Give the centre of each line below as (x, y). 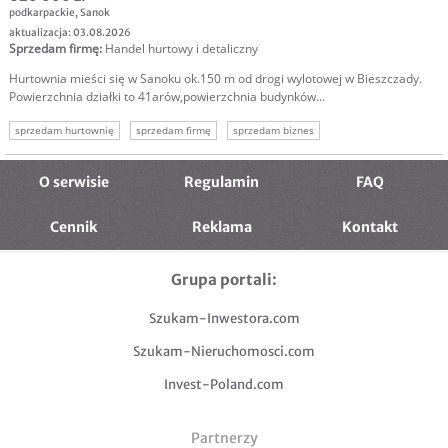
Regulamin (222, 182)
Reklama (221, 227)
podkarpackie (42, 13)
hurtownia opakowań (65, 154)
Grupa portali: (224, 280)
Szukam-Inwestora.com (224, 319)
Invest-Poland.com (224, 385)
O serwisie (73, 182)
